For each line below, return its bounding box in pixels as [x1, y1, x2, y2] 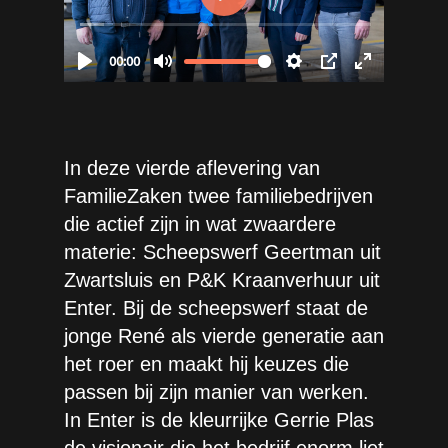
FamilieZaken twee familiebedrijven [64, 185, 373, 207]
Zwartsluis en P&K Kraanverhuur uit [64, 269, 380, 291]
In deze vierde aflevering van [64, 157, 320, 179]
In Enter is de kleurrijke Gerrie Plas [64, 409, 374, 431]
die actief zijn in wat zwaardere [64, 213, 336, 235]
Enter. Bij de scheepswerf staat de [64, 297, 368, 319]
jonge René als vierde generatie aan [64, 325, 384, 347]
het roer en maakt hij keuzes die [64, 353, 349, 375]
